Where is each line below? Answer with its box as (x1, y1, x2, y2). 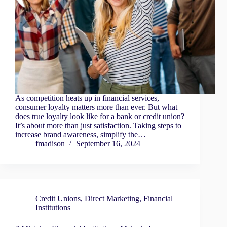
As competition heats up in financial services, (15, 94, 159, 103)
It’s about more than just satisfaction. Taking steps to (15, 121, 181, 130)
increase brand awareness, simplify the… (15, 130, 146, 139)
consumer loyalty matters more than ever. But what (15, 103, 177, 112)
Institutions (35, 203, 70, 212)
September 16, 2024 (76, 139, 140, 148)
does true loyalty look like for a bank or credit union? (15, 112, 184, 121)
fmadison (35, 139, 65, 148)
